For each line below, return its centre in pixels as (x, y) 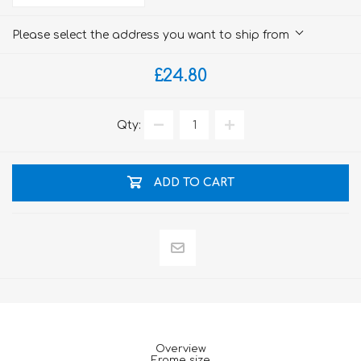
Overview (180, 349)
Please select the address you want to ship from (151, 35)
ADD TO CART (194, 183)
